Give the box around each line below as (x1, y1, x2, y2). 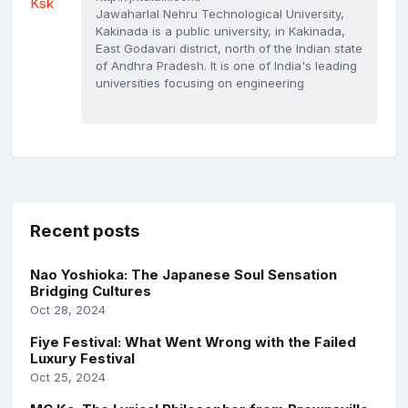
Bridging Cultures (30, 282, 151, 301)
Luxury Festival (30, 350, 135, 368)
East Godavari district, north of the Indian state (96, 41, 362, 56)
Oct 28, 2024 (30, 302, 106, 318)
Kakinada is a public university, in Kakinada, (96, 24, 345, 39)
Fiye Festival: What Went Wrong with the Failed (30, 333, 356, 352)
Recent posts (30, 220, 139, 242)
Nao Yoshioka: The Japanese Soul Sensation (30, 266, 337, 284)
